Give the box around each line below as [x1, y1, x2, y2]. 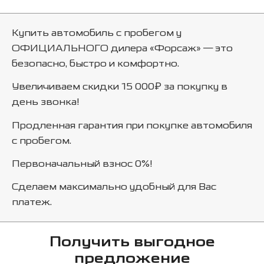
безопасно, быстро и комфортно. [12, 58, 179, 70]
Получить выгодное [49, 233, 215, 252]
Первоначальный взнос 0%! [12, 158, 155, 170]
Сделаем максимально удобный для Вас [12, 181, 216, 193]
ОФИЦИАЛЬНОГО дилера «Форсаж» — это [12, 42, 233, 54]
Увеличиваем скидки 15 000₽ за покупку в [12, 81, 227, 93]
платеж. [12, 196, 52, 208]
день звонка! [12, 96, 80, 108]
